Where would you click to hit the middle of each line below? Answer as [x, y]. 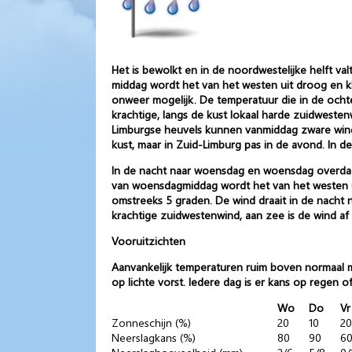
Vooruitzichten [148, 240]
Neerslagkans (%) [154, 337]
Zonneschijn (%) [151, 322]
